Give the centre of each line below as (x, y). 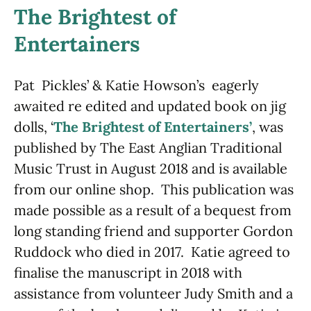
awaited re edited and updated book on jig (150, 106)
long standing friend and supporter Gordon (153, 231)
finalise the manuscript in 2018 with (128, 273)
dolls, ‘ (34, 127)
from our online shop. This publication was (154, 190)
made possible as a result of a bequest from (153, 210)
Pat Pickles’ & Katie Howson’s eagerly (136, 85)
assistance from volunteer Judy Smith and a (153, 294)
